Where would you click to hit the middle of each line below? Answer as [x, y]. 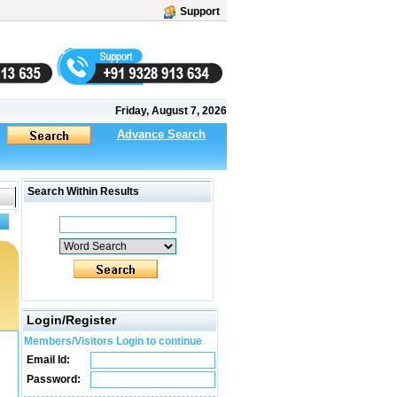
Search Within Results [82, 191]
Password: [52, 379]
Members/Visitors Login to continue [113, 341]
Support [200, 12]
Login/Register [71, 320]
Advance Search [161, 134]
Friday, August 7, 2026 [171, 111]
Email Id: [47, 360]
